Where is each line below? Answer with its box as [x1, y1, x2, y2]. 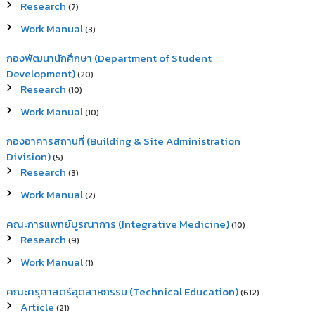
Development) [6, 65, 76, 82]
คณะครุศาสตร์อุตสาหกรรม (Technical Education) [6, 283, 239, 300]
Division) [6, 148, 51, 165]
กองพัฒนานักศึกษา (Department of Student [6, 50, 212, 66]
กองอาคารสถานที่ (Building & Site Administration [6, 133, 241, 149]
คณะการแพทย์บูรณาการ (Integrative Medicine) [6, 216, 230, 232]
